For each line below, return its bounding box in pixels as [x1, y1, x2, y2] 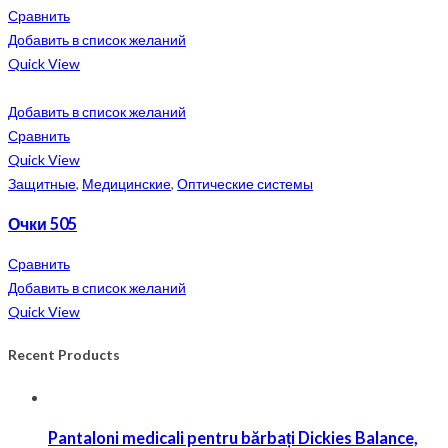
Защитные [8, 174, 76, 192]
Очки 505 [8, 213, 77, 233]
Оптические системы [177, 174, 313, 192]
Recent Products [8, 345, 120, 363]
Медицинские [82, 174, 171, 192]
